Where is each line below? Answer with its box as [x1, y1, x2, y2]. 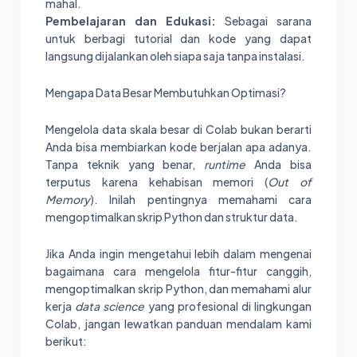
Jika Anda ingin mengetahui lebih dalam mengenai [45, 246, 312, 261]
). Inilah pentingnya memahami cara [90, 192, 312, 207]
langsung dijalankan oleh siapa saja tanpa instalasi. [45, 49, 305, 64]
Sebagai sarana [216, 14, 312, 29]
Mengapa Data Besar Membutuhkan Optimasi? [45, 85, 286, 100]
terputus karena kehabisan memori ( [45, 175, 269, 190]
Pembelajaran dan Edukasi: [45, 14, 216, 29]
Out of [268, 175, 312, 190]
